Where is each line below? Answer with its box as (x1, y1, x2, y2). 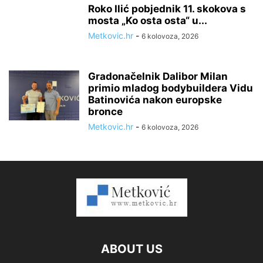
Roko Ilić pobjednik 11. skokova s (88, 3, 246, 15)
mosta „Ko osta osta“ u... (88, 15, 207, 26)
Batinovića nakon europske (88, 94, 222, 106)
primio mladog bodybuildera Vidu (88, 82, 253, 94)
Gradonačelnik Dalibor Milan (88, 70, 228, 82)
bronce (88, 106, 123, 117)
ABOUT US (100, 242, 163, 256)
